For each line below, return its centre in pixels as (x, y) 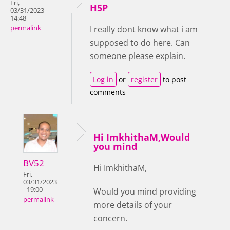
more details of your (133, 205)
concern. (110, 218)
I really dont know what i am (144, 30)
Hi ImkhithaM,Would (142, 137)
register (144, 80)
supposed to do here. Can (140, 43)
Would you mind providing (145, 192)
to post (174, 80)
